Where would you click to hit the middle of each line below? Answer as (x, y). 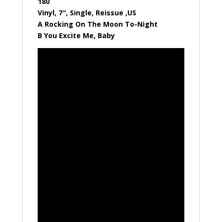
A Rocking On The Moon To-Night (97, 24)
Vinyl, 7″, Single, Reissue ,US (87, 13)
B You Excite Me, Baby (76, 35)
